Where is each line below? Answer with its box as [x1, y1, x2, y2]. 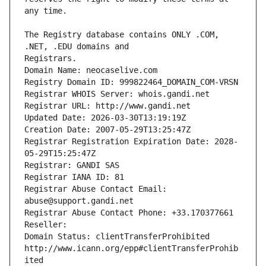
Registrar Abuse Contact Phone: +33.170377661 [24, 208, 233, 218]
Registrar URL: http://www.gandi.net [24, 101, 191, 111]
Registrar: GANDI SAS [24, 160, 119, 170]
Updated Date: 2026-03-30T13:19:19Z [24, 113, 186, 123]
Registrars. [24, 53, 77, 64]
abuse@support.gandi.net [24, 196, 134, 206]
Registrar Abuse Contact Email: [24, 184, 167, 194]
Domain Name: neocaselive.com [24, 65, 157, 75]
